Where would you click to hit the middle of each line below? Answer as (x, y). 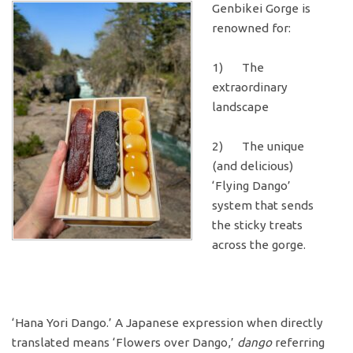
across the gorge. (259, 244)
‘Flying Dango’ (251, 185)
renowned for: (251, 28)
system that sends (263, 205)
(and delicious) (253, 165)
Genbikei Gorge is (261, 9)
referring (299, 343)
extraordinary (250, 87)
